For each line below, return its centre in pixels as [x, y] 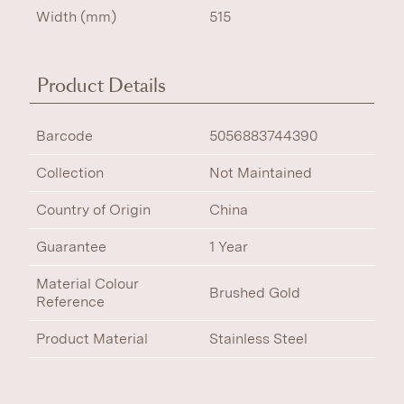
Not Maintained [261, 173]
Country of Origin [93, 210]
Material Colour [87, 284]
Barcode [64, 136]
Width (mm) [76, 17]
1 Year [229, 247]
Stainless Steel [258, 339]
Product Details [101, 86]
